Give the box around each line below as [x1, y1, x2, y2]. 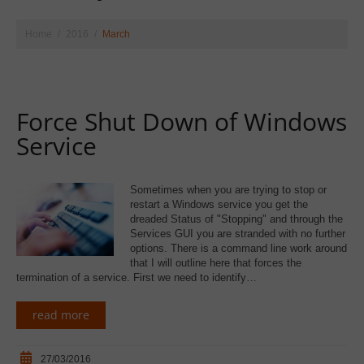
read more [32, 306, 89, 323]
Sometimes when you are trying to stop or [130, 184, 327, 196]
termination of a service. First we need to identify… [16, 271, 257, 284]
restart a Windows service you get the [130, 198, 308, 210]
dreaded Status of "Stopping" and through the [130, 213, 343, 225]
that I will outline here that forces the [130, 257, 301, 269]
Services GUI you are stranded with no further [130, 227, 345, 240]
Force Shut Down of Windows [16, 105, 347, 138]
